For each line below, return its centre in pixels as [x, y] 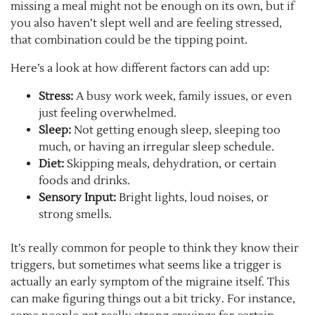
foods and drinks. [84, 180]
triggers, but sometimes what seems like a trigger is [146, 265]
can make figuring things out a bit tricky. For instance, [153, 298]
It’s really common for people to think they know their [155, 248]
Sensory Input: [77, 197]
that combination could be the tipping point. [129, 40]
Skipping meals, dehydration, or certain [170, 163]
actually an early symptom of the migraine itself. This [150, 282]
